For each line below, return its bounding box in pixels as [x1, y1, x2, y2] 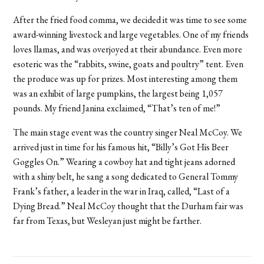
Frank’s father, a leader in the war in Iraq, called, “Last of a [13, 184, 230, 197]
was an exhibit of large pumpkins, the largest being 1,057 [13, 87, 223, 100]
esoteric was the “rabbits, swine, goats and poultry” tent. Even [13, 57, 244, 70]
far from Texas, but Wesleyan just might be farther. [13, 214, 202, 227]
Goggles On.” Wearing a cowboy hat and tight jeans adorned [13, 155, 236, 168]
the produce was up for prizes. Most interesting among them [13, 72, 238, 85]
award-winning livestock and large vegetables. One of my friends [13, 28, 249, 41]
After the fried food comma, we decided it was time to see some [13, 13, 247, 26]
